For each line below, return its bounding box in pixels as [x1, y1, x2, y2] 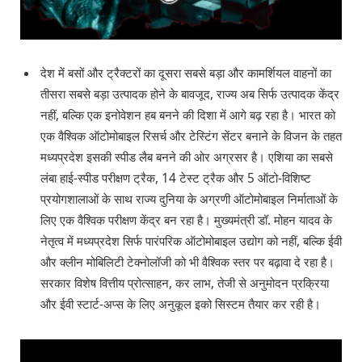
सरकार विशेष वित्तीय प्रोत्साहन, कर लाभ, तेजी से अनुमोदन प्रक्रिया [40, 275, 329, 293]
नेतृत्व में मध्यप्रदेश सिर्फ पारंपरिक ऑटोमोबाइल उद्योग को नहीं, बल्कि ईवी [40, 233, 342, 250]
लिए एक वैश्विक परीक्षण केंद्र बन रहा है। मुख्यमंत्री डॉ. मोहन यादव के [40, 212, 332, 229]
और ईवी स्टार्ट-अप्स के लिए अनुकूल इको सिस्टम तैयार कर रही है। [40, 296, 321, 314]
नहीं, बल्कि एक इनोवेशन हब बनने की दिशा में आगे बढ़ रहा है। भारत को [40, 107, 335, 124]
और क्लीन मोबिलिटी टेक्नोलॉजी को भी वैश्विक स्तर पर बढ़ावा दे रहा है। [40, 254, 335, 271]
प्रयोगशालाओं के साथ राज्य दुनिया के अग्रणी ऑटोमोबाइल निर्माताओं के [40, 191, 338, 208]
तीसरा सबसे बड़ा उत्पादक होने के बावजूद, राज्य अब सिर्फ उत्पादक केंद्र [40, 86, 339, 103]
